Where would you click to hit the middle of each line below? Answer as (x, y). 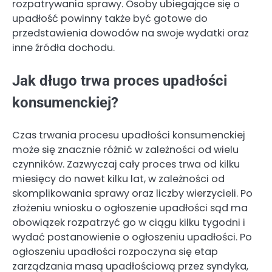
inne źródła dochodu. (63, 47)
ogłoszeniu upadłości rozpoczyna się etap (115, 252)
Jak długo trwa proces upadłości (120, 81)
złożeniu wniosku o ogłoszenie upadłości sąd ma (130, 208)
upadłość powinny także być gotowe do (110, 18)
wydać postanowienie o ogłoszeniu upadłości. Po (132, 237)
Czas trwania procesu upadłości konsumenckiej (128, 135)
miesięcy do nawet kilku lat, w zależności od (118, 179)
